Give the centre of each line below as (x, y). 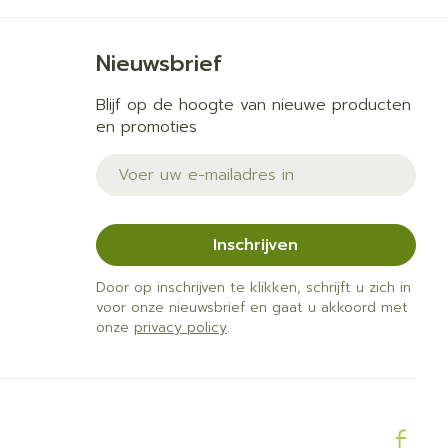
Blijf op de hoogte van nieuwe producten (253, 104)
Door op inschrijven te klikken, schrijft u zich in (253, 287)
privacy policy (180, 327)
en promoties (146, 126)
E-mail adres (145, 162)
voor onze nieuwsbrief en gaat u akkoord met (251, 307)
